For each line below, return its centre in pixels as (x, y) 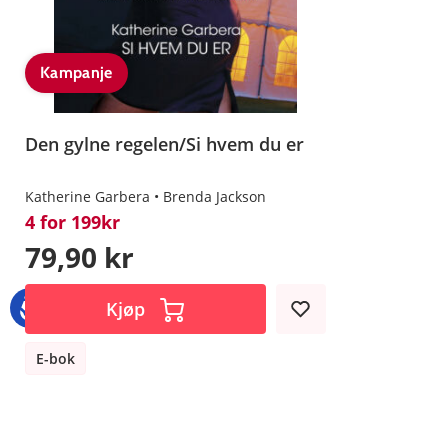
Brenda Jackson (214, 197)
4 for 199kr (72, 222)
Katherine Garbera (87, 197)
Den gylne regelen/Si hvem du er (164, 144)
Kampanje (76, 73)
